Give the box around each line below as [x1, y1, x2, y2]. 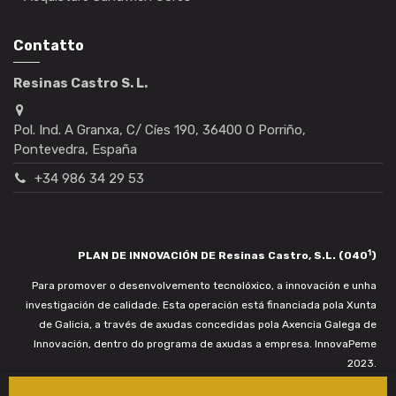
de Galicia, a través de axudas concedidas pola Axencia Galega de [38, 318, 377, 331]
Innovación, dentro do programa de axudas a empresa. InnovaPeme [33, 338, 377, 351]
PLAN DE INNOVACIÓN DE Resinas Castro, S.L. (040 [77, 249, 368, 263]
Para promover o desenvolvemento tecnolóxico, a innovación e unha [31, 279, 377, 293]
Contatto [13, 37, 84, 55]
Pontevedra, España [13, 141, 137, 157]
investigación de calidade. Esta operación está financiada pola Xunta [25, 299, 377, 312]
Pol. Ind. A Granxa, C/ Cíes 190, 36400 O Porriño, [13, 121, 306, 138]
